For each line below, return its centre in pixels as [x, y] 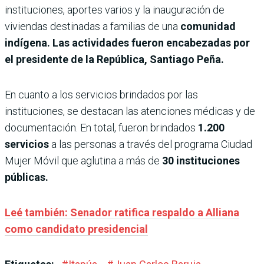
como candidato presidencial [76, 229]
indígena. [27, 43]
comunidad [208, 27]
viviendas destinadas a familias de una [93, 27]
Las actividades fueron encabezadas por [151, 43]
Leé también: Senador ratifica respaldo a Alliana [122, 213]
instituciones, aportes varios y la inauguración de [115, 10]
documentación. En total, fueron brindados [101, 128]
